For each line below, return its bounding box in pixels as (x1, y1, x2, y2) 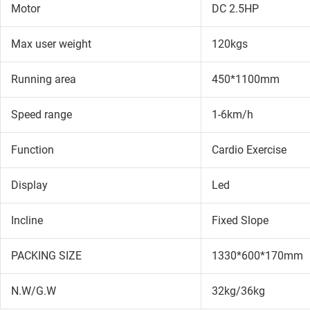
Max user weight (10, 37, 91, 51)
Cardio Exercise (211, 143, 286, 156)
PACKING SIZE (10, 248, 82, 262)
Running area (10, 72, 76, 86)
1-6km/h (211, 107, 253, 121)
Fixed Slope (211, 213, 268, 227)
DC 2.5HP (211, 1, 259, 15)
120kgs (211, 37, 248, 51)
